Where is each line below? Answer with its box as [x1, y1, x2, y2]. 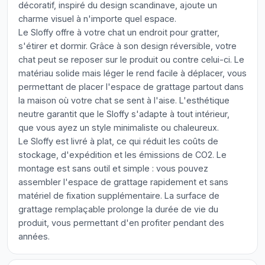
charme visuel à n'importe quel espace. [18, 14, 176, 24]
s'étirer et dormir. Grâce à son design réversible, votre [18, 41, 237, 51]
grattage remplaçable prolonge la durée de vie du [18, 204, 218, 214]
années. [18, 231, 50, 241]
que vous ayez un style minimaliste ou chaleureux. [18, 122, 219, 132]
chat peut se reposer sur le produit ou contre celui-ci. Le [18, 54, 244, 64]
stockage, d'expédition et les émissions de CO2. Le [18, 150, 227, 160]
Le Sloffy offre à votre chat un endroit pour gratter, [18, 27, 219, 37]
